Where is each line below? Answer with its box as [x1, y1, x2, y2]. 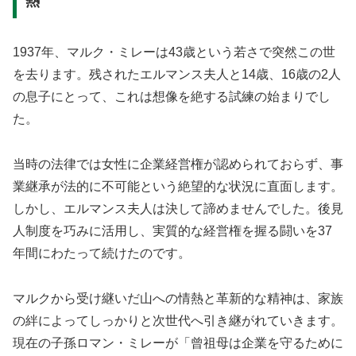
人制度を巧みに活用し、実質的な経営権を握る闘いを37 [13, 224, 332, 238]
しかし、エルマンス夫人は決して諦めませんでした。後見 [13, 202, 343, 216]
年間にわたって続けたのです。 [13, 246, 191, 261]
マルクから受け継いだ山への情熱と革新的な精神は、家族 [13, 291, 343, 305]
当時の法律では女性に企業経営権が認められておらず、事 [13, 157, 343, 172]
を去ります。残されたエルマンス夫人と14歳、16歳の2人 [13, 68, 341, 82]
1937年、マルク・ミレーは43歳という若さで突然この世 [13, 45, 335, 60]
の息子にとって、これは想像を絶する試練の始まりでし [13, 90, 331, 104]
